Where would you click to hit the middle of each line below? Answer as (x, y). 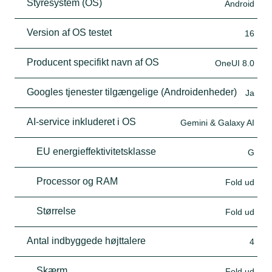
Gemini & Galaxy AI (217, 122)
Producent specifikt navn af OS (93, 62)
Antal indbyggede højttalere (86, 240)
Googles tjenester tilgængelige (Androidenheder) (132, 92)
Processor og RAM (77, 181)
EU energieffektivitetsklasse (96, 151)
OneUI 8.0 (235, 63)
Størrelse (56, 211)
